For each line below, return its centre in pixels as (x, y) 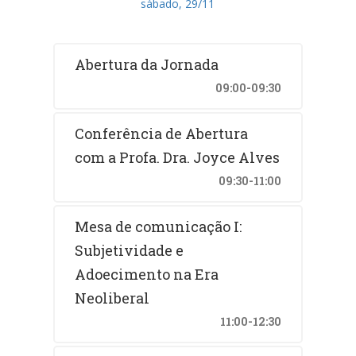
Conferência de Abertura (162, 133)
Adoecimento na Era (147, 274)
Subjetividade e (130, 250)
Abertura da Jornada (147, 64)
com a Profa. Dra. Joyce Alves (178, 157)
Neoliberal (112, 298)
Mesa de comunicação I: (159, 226)
